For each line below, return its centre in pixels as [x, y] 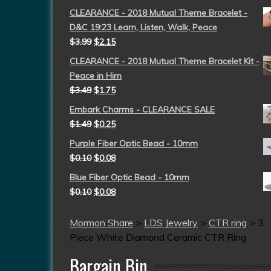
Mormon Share [101, 222]
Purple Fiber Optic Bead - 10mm [134, 143]
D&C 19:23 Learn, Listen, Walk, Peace [143, 27]
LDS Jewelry [171, 222]
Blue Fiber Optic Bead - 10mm [129, 177]
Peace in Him [96, 75]
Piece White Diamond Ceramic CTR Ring [158, 237]
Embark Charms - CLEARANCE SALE [142, 109]
